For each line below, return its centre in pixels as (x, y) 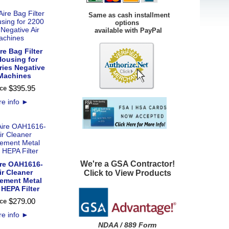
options (105, 22)
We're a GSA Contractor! (127, 164)
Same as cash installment (128, 15)
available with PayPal (116, 30)
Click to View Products (127, 173)
